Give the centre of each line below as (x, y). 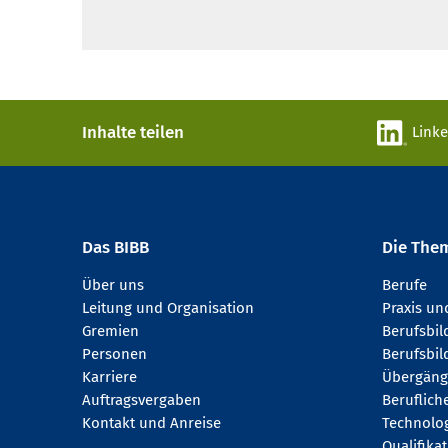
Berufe (404, 285)
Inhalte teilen (133, 133)
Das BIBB (115, 248)
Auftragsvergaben (141, 400)
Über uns (113, 285)
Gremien (110, 331)
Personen (114, 354)
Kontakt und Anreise (151, 423)
